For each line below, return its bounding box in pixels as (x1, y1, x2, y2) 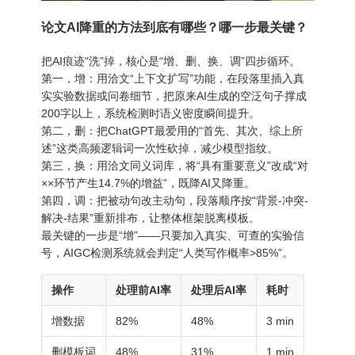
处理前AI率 (115, 283, 171, 296)
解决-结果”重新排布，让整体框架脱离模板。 (40, 211, 260, 224)
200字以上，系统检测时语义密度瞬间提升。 (40, 106, 260, 120)
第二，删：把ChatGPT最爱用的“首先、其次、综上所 (40, 124, 303, 137)
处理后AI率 (190, 283, 246, 296)
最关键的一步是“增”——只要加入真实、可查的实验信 (40, 228, 304, 242)
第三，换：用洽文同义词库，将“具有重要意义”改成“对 (40, 158, 308, 172)
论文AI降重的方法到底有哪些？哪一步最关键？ (40, 20, 307, 34)
